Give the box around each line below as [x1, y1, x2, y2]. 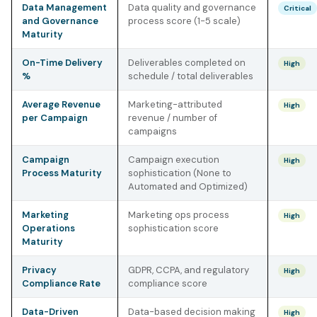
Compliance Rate [22, 277, 100, 289]
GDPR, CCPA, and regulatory [128, 264, 249, 276]
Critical [284, 4, 311, 13]
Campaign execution [128, 154, 219, 166]
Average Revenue [22, 98, 100, 110]
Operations [22, 222, 75, 234]
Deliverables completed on [128, 57, 246, 69]
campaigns [128, 125, 177, 137]
